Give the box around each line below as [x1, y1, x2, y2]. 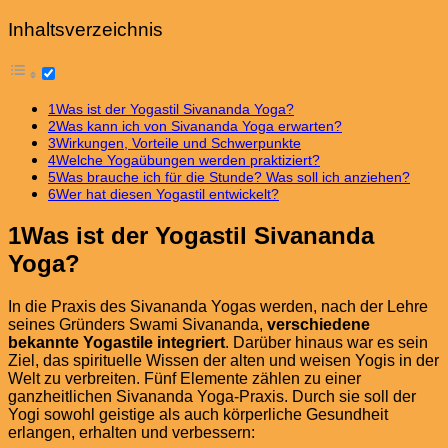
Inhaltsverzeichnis [8, 19, 163, 41]
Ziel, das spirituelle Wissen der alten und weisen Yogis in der [8, 352, 439, 370]
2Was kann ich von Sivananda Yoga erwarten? [48, 118, 342, 135]
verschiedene [267, 316, 370, 334]
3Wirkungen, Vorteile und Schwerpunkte [48, 135, 301, 152]
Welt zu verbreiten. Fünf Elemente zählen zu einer [8, 370, 361, 388]
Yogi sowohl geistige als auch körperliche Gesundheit [8, 406, 388, 424]
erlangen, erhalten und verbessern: [8, 424, 255, 442]
